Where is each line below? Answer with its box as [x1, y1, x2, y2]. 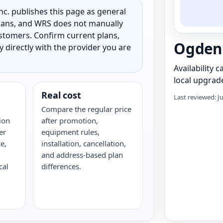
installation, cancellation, [41, 138, 126, 148]
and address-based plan [41, 150, 123, 160]
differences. [41, 161, 82, 171]
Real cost [41, 89, 81, 101]
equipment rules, [41, 127, 100, 137]
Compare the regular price [41, 104, 132, 114]
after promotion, [41, 115, 99, 125]
